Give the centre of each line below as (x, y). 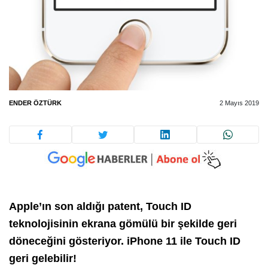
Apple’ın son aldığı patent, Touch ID (100, 207)
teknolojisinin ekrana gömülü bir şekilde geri (123, 224)
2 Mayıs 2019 (239, 103)
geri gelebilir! (43, 259)
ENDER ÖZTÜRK (35, 103)
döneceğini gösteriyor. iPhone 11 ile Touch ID (125, 241)
